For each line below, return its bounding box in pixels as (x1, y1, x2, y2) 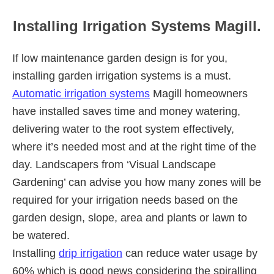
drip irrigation (59, 246, 122, 259)
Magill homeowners (150, 87, 248, 100)
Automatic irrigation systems (12, 87, 150, 100)
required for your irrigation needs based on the (12, 193, 238, 206)
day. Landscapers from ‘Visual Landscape (12, 158, 216, 171)
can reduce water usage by (122, 246, 257, 259)
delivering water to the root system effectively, (12, 122, 234, 135)
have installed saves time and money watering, (12, 105, 240, 117)
